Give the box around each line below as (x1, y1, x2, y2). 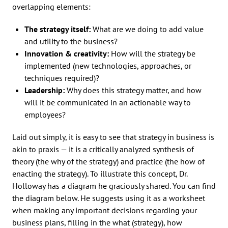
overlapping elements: (12, 1, 91, 12)
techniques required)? (24, 72, 99, 83)
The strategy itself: (24, 23, 91, 34)
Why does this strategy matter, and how (65, 84, 202, 95)
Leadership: (24, 84, 65, 95)
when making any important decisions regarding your (12, 205, 197, 215)
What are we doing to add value (91, 23, 204, 34)
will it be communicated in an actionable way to (24, 97, 191, 107)
